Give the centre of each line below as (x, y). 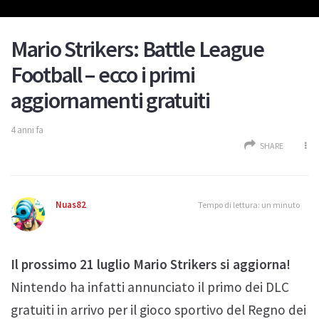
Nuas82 (71, 204)
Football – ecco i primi (103, 74)
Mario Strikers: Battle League (137, 49)
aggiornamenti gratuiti (110, 100)
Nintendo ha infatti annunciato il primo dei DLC (150, 287)
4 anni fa (27, 130)
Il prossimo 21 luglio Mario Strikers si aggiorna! (151, 264)
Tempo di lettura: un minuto (249, 204)
